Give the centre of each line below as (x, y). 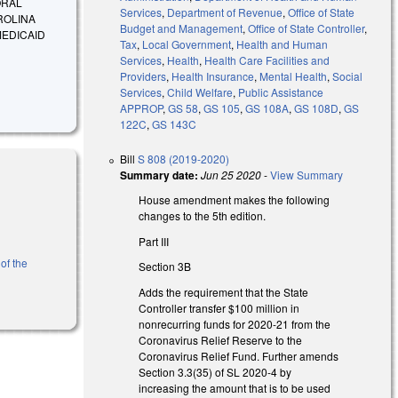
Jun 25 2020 (231, 174)
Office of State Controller (306, 28)
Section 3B (165, 267)
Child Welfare (200, 92)
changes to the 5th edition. (203, 215)
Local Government (187, 44)
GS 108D (317, 107)
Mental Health (294, 76)
